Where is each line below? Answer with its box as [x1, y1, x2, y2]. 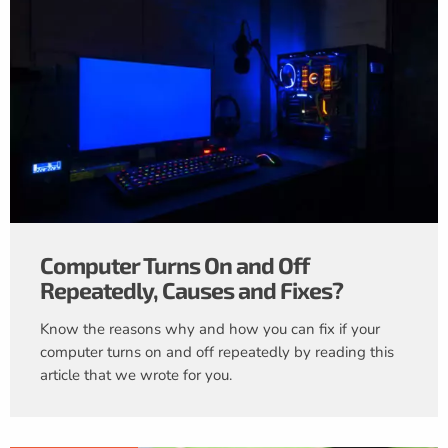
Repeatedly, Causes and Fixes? [40, 275, 343, 304]
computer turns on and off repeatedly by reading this [40, 341, 394, 362]
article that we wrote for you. [40, 364, 232, 385]
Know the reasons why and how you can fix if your [40, 318, 380, 339]
